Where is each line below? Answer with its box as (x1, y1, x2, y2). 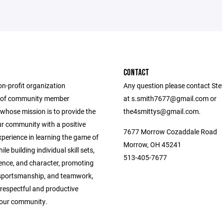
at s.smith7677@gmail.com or (123, 94, 217, 103)
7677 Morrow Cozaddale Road (123, 127, 217, 136)
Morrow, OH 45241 (123, 140, 181, 149)
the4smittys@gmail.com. (123, 107, 201, 116)
